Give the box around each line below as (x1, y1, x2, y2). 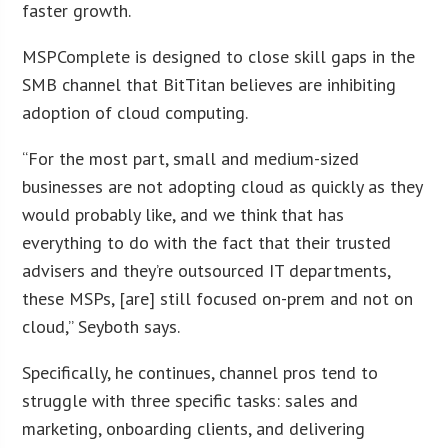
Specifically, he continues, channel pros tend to (22, 360, 379, 384)
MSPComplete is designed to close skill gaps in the (22, 44, 416, 68)
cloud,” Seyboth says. (22, 314, 181, 338)
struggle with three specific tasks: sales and (22, 388, 359, 412)
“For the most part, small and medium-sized (22, 146, 360, 170)
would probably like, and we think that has (22, 202, 345, 226)
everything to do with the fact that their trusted (22, 230, 392, 254)
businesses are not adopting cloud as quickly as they (22, 174, 423, 198)
